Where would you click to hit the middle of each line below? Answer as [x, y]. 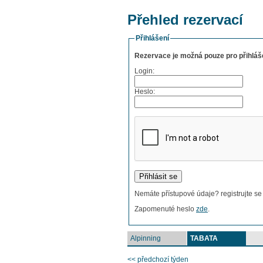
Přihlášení [152, 38]
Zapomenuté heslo [165, 209]
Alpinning [146, 238]
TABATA [204, 238]
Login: [144, 71]
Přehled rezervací [185, 20]
